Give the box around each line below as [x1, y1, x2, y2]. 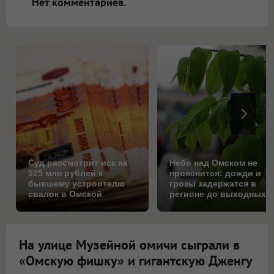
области [28, 199, 64, 209]
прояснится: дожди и [169, 168, 262, 178]
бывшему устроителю [28, 178, 125, 188]
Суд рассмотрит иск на [28, 157, 128, 168]
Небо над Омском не [169, 157, 258, 168]
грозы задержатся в [169, 178, 257, 188]
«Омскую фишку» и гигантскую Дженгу [19, 251, 253, 269]
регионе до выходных [169, 188, 267, 199]
